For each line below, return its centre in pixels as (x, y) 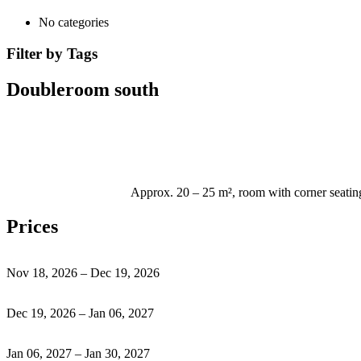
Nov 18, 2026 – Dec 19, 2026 (83, 273)
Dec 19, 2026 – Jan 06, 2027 (80, 313)
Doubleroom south (83, 89)
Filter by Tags (52, 54)
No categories (74, 23)
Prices (32, 226)
